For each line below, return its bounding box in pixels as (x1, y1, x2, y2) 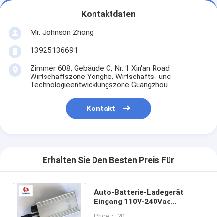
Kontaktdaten (81, 9, 136, 19)
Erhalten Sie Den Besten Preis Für (43, 155, 174, 166)
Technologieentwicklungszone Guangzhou (30, 80, 168, 90)
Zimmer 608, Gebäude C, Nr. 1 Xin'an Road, (30, 64, 171, 73)
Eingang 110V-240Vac (93, 197, 171, 206)
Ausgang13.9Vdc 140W (93, 206, 175, 216)
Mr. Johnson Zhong (30, 28, 93, 37)
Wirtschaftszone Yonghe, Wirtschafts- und (30, 72, 171, 81)
